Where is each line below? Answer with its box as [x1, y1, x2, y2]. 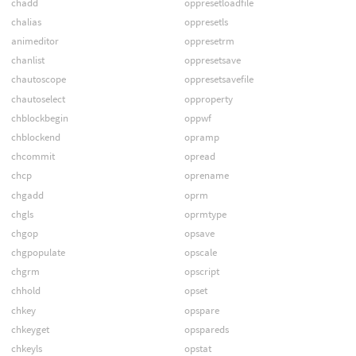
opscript [184, 265, 219, 279]
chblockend [10, 130, 60, 144]
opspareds [184, 322, 229, 336]
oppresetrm [184, 34, 234, 48]
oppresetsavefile [184, 72, 253, 87]
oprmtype [184, 207, 226, 221]
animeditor [10, 34, 59, 48]
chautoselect [10, 91, 65, 106]
